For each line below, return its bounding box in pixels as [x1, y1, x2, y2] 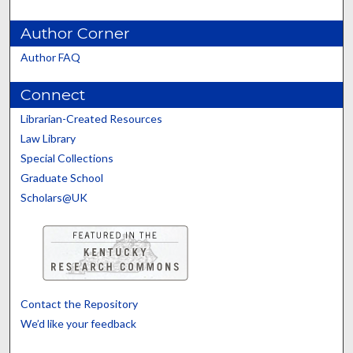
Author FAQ [20, 50, 81, 65]
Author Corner [20, 24, 131, 43]
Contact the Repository [20, 297, 139, 311]
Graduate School [20, 171, 104, 185]
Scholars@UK [20, 191, 88, 205]
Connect [20, 85, 86, 105]
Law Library [20, 132, 76, 146]
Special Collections [20, 151, 114, 165]
